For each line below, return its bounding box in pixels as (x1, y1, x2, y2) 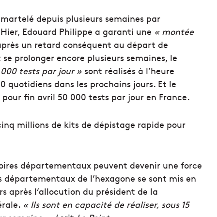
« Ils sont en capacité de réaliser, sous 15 (23, 198, 189, 210)
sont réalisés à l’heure (82, 64, 174, 77)
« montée (154, 25, 194, 37)
